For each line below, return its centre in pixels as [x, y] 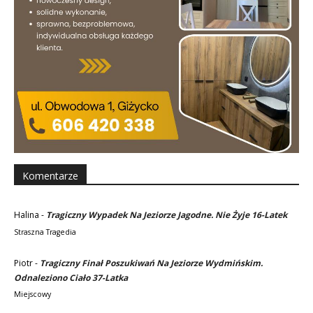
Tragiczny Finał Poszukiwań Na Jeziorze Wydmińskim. [151, 263]
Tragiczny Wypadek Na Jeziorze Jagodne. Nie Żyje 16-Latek [167, 214]
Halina [27, 214]
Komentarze [50, 175]
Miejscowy [32, 294]
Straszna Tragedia [45, 232]
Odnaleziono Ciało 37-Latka [71, 277]
